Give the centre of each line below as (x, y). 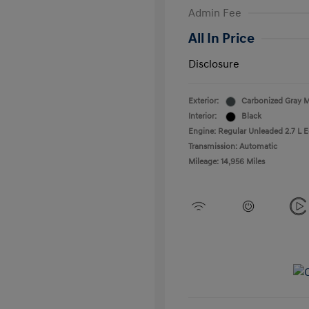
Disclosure (214, 64)
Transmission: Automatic (233, 147)
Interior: (202, 116)
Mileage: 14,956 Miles (227, 162)
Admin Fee (215, 13)
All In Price (221, 39)
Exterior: (203, 101)
